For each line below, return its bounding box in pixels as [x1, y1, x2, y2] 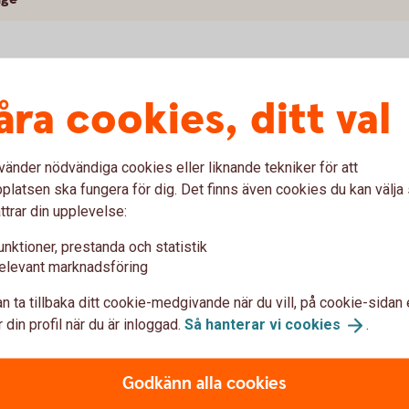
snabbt [205, 274, 298, 313]
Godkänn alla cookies [122, 372, 287, 395]
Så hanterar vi [184, 315, 285, 333]
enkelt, [102, 274, 198, 313]
